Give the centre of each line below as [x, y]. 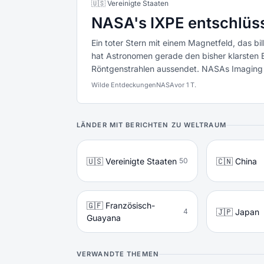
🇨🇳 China [236, 161]
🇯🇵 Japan [237, 212]
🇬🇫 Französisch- [121, 205]
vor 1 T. [185, 85]
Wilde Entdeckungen [124, 85]
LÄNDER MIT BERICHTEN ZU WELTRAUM [151, 125]
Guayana [104, 218]
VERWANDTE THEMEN [118, 254]
